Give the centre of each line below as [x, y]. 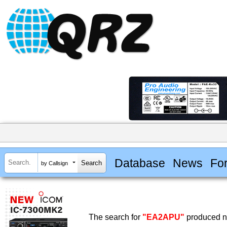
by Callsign [54, 163]
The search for [116, 217]
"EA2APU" [163, 217]
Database [140, 163]
